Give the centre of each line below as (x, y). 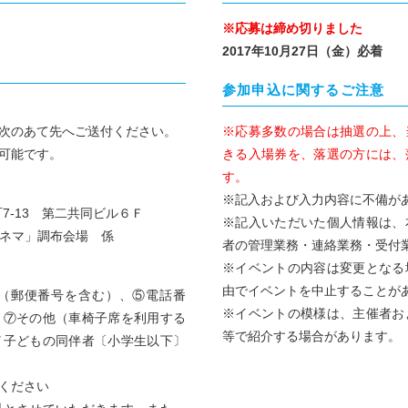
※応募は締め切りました (292, 28)
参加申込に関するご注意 (304, 89)
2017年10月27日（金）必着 (302, 51)
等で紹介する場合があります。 (311, 336)
